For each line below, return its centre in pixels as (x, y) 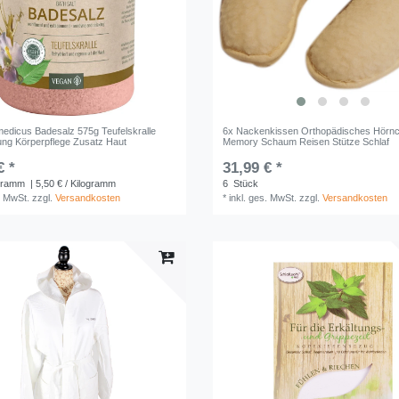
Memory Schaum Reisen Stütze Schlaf (306, 142)
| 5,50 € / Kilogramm (72, 184)
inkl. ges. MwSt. (263, 198)
